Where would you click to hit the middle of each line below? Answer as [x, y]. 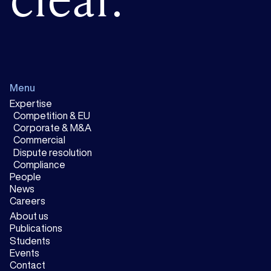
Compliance [40, 164]
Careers [28, 201]
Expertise [31, 103]
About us [29, 216]
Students [30, 240]
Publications [36, 228]
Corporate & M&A [53, 128]
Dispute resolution [53, 152]
